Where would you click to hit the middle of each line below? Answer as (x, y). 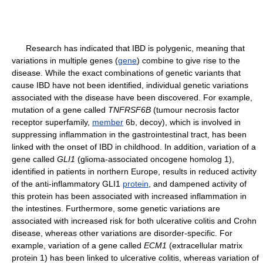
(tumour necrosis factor (195, 110)
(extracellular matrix (205, 245)
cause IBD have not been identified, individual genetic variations (130, 85)
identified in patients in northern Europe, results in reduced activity (134, 171)
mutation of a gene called (60, 110)
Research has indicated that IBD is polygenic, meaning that (128, 48)
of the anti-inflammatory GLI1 (67, 184)
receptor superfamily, (52, 122)
